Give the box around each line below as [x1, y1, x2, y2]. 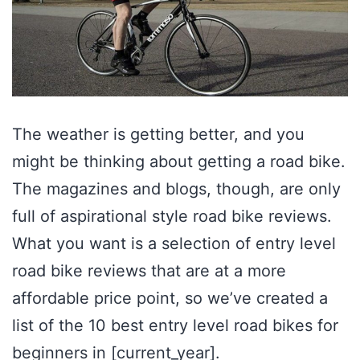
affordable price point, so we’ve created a [12, 288, 328, 309]
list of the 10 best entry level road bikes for [12, 316, 338, 336]
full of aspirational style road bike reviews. [12, 207, 332, 227]
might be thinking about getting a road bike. [12, 152, 346, 172]
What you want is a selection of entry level [12, 234, 336, 254]
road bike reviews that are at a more [12, 261, 286, 281]
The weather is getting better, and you [12, 125, 305, 145]
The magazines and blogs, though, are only [12, 179, 341, 199]
